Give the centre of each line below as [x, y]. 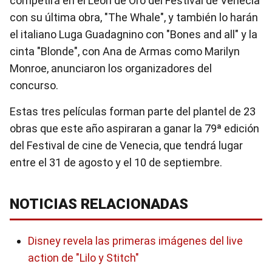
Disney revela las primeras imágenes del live [135, 241]
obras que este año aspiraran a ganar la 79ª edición [134, 128]
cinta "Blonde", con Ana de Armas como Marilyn [125, 51]
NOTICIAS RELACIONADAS [99, 204]
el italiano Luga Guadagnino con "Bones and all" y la [134, 34]
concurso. [34, 85]
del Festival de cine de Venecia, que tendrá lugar [126, 145]
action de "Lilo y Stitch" [83, 258]
